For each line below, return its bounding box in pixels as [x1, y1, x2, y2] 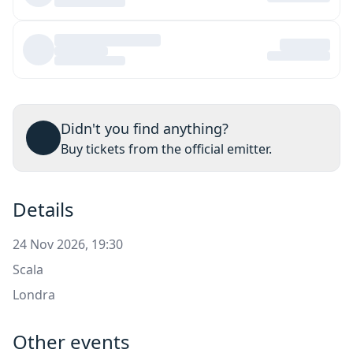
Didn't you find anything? [61, 119, 229, 139]
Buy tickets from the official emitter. [61, 140, 272, 158]
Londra [13, 286, 55, 304]
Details [13, 196, 74, 223]
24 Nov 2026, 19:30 [13, 236, 123, 254]
